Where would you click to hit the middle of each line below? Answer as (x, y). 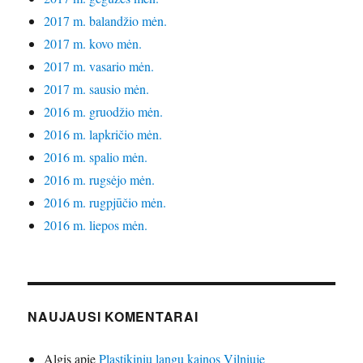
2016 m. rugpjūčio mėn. (105, 203)
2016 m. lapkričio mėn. (103, 135)
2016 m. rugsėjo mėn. (100, 180)
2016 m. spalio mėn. (96, 157)
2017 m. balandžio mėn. (106, 21)
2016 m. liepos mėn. (96, 225)
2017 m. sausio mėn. (97, 89)
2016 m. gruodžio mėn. (104, 112)
